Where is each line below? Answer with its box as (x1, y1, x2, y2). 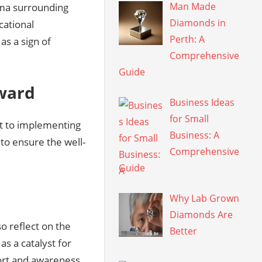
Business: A (170, 129, 220, 142)
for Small (170, 112, 209, 126)
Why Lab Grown (170, 192, 240, 205)
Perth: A (170, 33, 205, 46)
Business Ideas (170, 96, 235, 109)
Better (170, 225, 198, 238)
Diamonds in (170, 16, 226, 30)
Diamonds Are (170, 208, 233, 222)
